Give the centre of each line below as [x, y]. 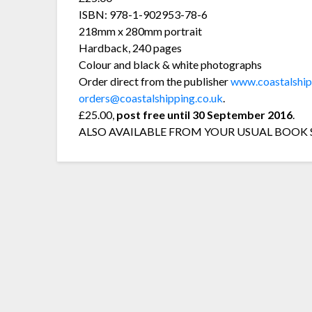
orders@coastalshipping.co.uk [151, 97]
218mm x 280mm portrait [141, 31]
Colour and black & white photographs [171, 64]
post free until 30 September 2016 [205, 114]
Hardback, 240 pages [131, 47]
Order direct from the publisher [155, 81]
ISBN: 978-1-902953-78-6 [143, 14]
